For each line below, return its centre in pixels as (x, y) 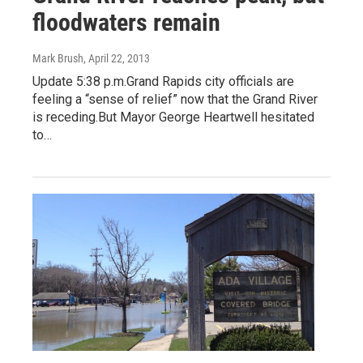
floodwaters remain (126, 23)
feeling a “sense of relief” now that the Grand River (175, 100)
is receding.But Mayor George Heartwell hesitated (173, 117)
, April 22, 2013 (117, 59)
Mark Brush (58, 59)
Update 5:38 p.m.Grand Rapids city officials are (163, 82)
